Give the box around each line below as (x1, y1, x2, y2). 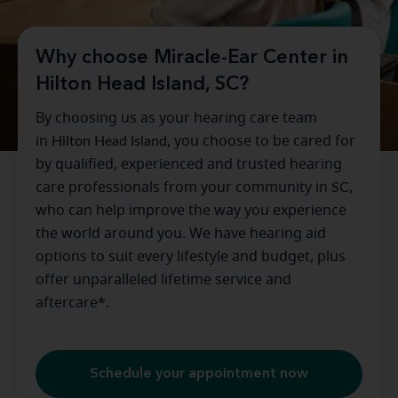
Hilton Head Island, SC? (36, 74, 249, 94)
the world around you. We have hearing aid (36, 226, 326, 241)
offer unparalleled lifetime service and (36, 272, 291, 287)
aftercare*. (36, 295, 109, 310)
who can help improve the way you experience (36, 203, 346, 218)
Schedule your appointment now (90, 366, 308, 381)
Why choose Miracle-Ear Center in (36, 47, 348, 68)
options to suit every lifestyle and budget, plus (36, 249, 346, 264)
